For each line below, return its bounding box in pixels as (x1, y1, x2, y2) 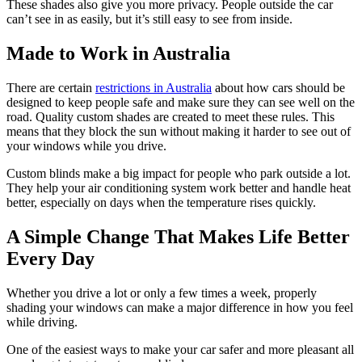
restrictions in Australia (95, 80, 212, 95)
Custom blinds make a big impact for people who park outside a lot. (6, 166, 351, 180)
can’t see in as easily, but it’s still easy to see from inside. (6, 12, 293, 27)
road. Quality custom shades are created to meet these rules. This (6, 109, 335, 124)
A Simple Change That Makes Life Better (6, 225, 350, 247)
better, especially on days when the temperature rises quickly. (6, 195, 316, 209)
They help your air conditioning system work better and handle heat (6, 180, 351, 195)
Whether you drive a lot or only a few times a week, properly (6, 285, 317, 300)
